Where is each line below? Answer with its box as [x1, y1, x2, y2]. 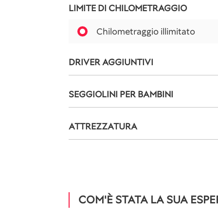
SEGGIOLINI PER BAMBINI [69, 89, 173, 100]
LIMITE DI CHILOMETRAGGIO [69, 2, 187, 14]
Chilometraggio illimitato [96, 26, 195, 37]
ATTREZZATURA [69, 121, 137, 132]
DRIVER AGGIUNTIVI [69, 56, 153, 68]
